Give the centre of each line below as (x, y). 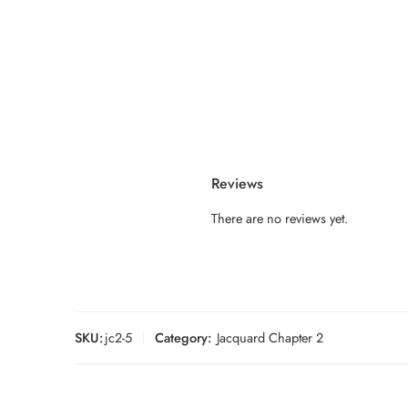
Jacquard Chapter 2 (270, 338)
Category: (183, 338)
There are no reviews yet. (280, 219)
